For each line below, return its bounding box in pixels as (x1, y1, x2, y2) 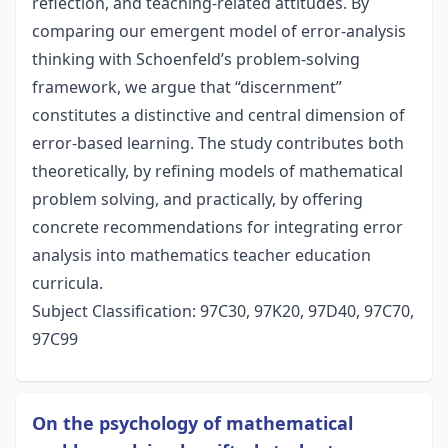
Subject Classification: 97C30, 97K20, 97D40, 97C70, (32, 300, 414, 323)
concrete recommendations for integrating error (32, 216, 403, 239)
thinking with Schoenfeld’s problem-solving (32, 48, 360, 71)
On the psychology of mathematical (32, 411, 353, 436)
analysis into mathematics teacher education (32, 244, 371, 267)
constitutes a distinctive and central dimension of (32, 104, 405, 127)
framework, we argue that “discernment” (32, 76, 342, 99)
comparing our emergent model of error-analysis (32, 20, 406, 43)
